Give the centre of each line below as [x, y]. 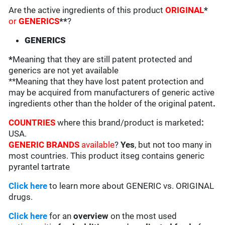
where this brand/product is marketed [130, 123]
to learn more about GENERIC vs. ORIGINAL [131, 186]
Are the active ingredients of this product [87, 10]
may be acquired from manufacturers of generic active [112, 93]
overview [91, 216]
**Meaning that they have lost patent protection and [106, 82]
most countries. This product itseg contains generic [107, 156]
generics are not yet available [64, 71]
